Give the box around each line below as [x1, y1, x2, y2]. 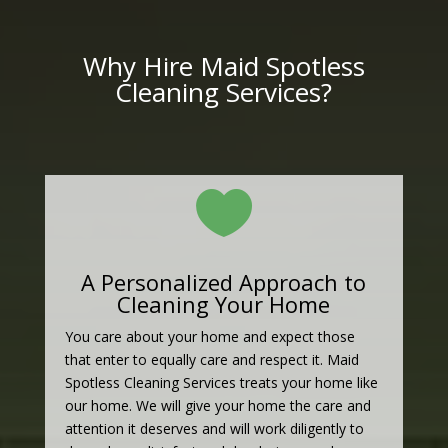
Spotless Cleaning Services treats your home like [64, 373, 378, 393]
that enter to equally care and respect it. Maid [64, 350, 359, 370]
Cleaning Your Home [117, 289, 331, 320]
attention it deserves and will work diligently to [64, 419, 364, 439]
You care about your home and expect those [64, 327, 355, 347]
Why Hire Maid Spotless [82, 48, 365, 85]
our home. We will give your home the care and [64, 396, 371, 416]
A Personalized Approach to [81, 267, 367, 298]
